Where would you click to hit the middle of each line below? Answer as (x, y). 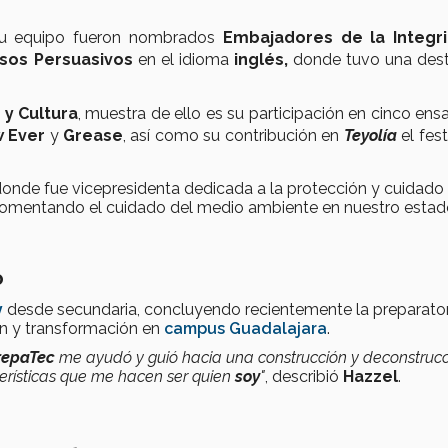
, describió (304, 376)
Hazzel (370, 376)
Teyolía (370, 135)
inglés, (263, 59)
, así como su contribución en (233, 135)
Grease (93, 135)
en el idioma (183, 59)
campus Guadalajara (245, 328)
